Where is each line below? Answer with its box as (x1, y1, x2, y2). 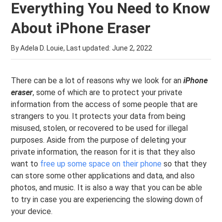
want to (11, 159, 41, 168)
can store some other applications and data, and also (11, 171, 195, 180)
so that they (162, 159, 207, 168)
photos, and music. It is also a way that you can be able (11, 183, 203, 192)
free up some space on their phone (40, 159, 162, 168)
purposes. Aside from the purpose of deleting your (11, 135, 187, 145)
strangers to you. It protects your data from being (11, 111, 186, 121)
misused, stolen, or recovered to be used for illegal (11, 123, 188, 133)
